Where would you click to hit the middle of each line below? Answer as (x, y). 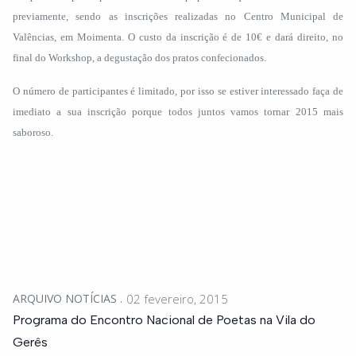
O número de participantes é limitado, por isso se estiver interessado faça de (178, 91)
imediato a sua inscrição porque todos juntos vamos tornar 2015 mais (178, 112)
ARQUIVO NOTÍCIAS (66, 298)
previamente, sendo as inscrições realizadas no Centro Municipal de (178, 16)
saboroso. (33, 132)
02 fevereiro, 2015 (177, 299)
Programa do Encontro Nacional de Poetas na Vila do (164, 320)
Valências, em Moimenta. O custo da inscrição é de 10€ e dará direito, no (178, 37)
